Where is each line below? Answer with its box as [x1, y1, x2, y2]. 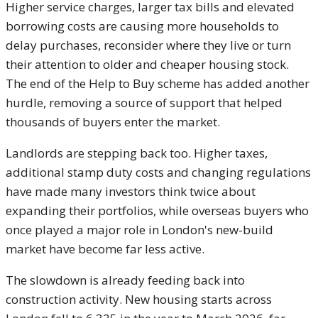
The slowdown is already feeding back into [6, 272, 245, 289]
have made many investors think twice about [6, 183, 256, 200]
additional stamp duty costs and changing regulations [6, 164, 311, 181]
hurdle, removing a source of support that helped [6, 94, 283, 111]
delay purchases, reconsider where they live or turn [6, 37, 291, 54]
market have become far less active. [6, 241, 204, 258]
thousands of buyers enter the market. [6, 114, 220, 131]
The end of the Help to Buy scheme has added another [6, 75, 309, 92]
